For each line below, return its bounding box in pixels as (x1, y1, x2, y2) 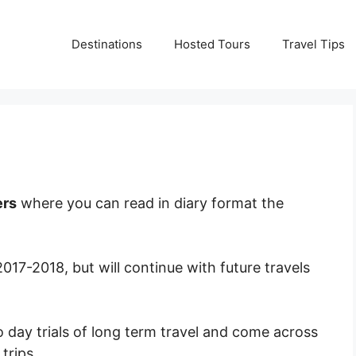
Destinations (72, 37, 142, 52)
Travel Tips (282, 37, 345, 52)
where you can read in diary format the (17, 195, 284, 211)
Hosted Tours (174, 37, 250, 52)
